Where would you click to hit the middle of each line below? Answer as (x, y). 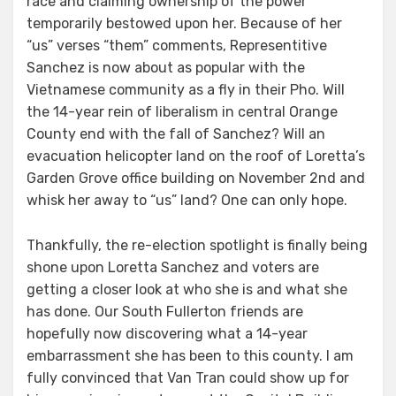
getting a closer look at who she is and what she (187, 290)
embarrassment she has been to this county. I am (190, 356)
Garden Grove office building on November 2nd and (196, 179)
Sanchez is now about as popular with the (166, 68)
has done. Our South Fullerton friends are (165, 312)
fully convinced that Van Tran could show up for (188, 378)
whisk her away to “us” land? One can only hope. (187, 201)
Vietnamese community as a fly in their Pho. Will (186, 90)
